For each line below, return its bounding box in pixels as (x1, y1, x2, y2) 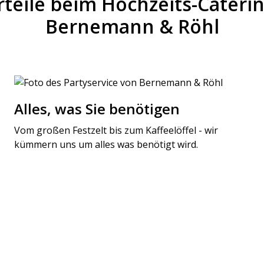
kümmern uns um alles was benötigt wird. (14, 137, 198, 151)
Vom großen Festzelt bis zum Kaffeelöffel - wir (14, 123, 218, 137)
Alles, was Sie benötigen (14, 98, 180, 118)
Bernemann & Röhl (45, 13, 219, 39)
